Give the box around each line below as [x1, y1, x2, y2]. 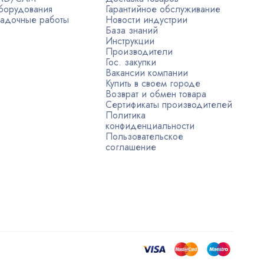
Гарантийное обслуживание [105, 2, 221, 16]
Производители [105, 45, 173, 58]
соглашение [105, 140, 157, 154]
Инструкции [105, 34, 155, 48]
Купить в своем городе [105, 77, 201, 90]
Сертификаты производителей [105, 98, 233, 111]
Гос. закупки [105, 55, 157, 69]
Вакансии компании [105, 66, 189, 80]
